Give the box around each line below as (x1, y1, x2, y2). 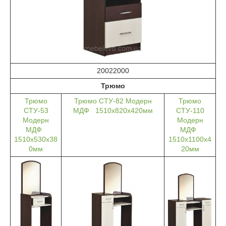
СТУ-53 (23, 106, 48, 115)
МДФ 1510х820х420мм (73, 106, 153, 115)
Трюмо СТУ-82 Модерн (74, 97, 152, 105)
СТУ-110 (176, 106, 204, 115)
